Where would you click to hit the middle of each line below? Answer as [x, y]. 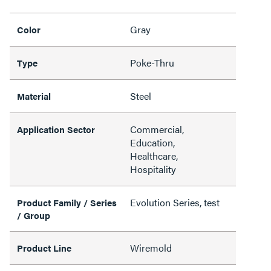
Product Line [44, 248]
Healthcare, [154, 156]
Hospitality [153, 169]
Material [34, 96]
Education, [152, 142]
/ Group [34, 215]
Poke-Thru [152, 63]
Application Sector [56, 129]
